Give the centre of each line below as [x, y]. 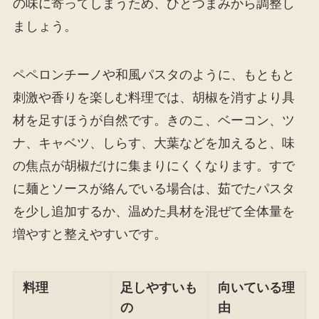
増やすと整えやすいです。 [89, 234]
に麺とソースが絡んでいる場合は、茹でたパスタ [153, 188]
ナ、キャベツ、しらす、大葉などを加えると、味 [153, 143]
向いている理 [257, 287]
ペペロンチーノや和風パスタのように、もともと [153, 74]
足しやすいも [159, 287]
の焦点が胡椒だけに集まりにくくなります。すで [153, 166]
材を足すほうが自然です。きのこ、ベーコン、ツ [153, 120]
